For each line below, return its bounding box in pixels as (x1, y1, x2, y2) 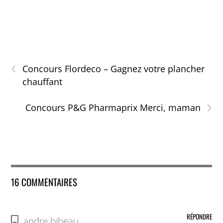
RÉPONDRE (186, 212, 212, 222)
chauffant (22, 76, 63, 88)
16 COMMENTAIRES (11, 175, 78, 189)
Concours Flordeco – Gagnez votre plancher (22, 63, 205, 75)
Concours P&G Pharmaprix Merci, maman (25, 102, 201, 114)
